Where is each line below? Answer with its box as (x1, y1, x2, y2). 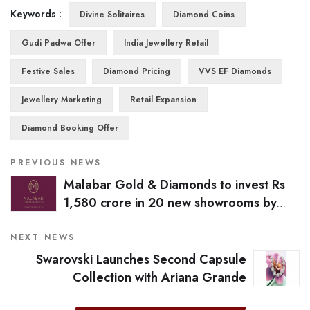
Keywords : (10, 6, 62, 21)
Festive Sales (21, 64, 75, 77)
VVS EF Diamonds (199, 64, 271, 77)
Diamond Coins (173, 8, 235, 21)
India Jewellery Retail (124, 36, 208, 49)
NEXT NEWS (10, 230, 75, 244)
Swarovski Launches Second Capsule (36, 250, 246, 268)
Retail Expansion (130, 93, 197, 106)
